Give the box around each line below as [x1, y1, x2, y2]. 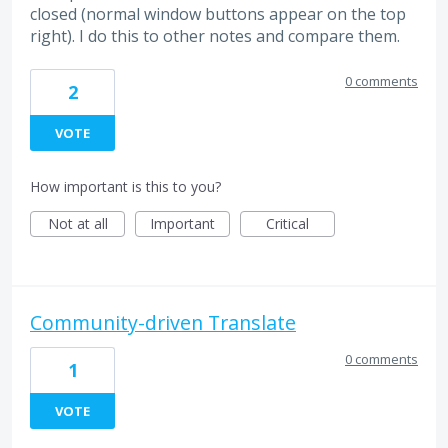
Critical [266, 214, 309, 234]
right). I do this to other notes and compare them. [30, 25, 400, 48]
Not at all [47, 214, 108, 234]
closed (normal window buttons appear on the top [30, 3, 406, 26]
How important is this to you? [30, 177, 221, 197]
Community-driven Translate [30, 309, 296, 337]
